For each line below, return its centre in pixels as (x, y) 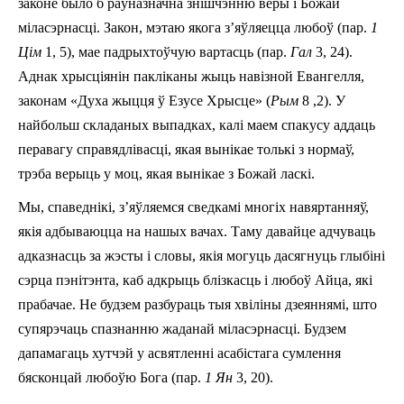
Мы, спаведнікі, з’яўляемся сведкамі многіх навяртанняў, (193, 207)
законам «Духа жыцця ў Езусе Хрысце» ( (144, 100)
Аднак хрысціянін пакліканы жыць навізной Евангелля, (191, 76)
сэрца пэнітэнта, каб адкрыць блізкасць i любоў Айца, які (195, 280)
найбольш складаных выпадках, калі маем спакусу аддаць (197, 124)
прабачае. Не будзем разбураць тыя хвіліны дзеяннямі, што (197, 304)
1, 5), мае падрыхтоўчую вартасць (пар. (168, 51)
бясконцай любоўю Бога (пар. (111, 377)
